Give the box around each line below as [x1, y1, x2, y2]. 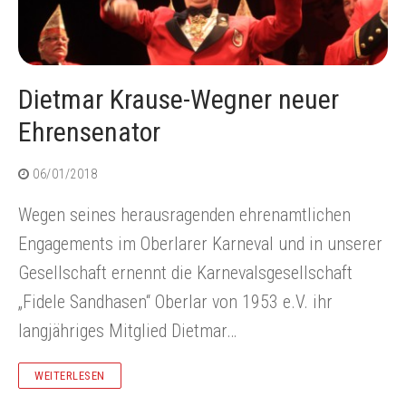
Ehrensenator [18, 116, 160, 149]
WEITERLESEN [34, 369, 105, 383]
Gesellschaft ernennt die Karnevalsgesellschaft [18, 262, 353, 285]
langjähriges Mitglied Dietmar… [18, 320, 237, 343]
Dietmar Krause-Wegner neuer [18, 83, 339, 116]
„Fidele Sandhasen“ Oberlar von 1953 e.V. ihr [18, 291, 333, 314]
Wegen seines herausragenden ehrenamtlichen [18, 204, 351, 227]
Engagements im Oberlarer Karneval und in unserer [18, 233, 382, 256]
